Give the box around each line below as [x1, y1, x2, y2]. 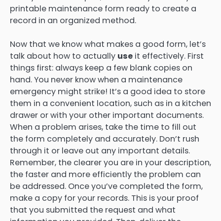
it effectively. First [133, 50, 204, 62]
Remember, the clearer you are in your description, [10, 157, 211, 169]
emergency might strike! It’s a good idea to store [10, 86, 205, 98]
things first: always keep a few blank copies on [10, 62, 192, 74]
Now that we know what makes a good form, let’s [10, 38, 206, 50]
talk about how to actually [10, 50, 117, 62]
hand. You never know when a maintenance [10, 74, 183, 86]
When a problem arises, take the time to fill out [10, 121, 196, 133]
